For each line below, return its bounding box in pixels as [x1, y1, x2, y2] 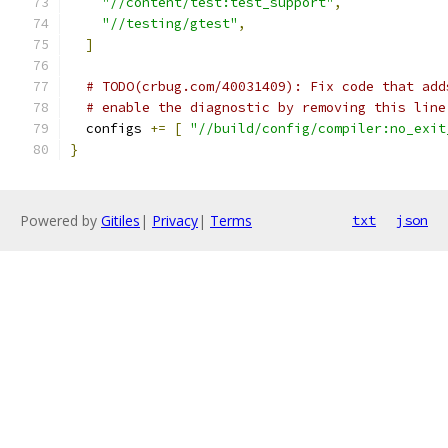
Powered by [20, 211, 101, 230]
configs [70, 120, 150, 137]
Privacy [152, 211, 198, 230]
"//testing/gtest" [102, 15, 238, 32]
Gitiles [101, 211, 140, 230]
